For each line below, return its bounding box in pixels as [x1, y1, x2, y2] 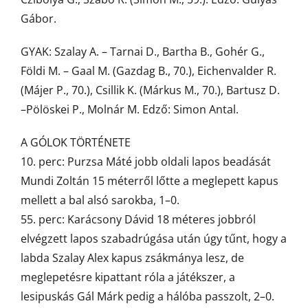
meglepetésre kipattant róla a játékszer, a [21, 269, 235, 285]
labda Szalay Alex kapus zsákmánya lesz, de [21, 250, 244, 265]
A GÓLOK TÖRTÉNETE [21, 135, 131, 150]
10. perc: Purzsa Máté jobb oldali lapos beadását [21, 154, 271, 169]
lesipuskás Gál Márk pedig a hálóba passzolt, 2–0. [21, 289, 274, 304]
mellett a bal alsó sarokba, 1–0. [21, 192, 179, 208]
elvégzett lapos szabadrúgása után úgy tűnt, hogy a [21, 231, 287, 246]
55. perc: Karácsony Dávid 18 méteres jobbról [21, 212, 256, 227]
